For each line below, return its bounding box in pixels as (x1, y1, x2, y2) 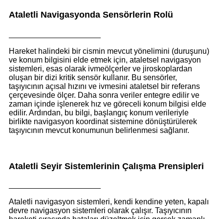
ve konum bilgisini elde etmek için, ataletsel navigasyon (9, 56, 201, 65)
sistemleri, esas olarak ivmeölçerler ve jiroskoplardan (9, 65, 192, 73)
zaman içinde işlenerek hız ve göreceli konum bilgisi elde (9, 100, 206, 109)
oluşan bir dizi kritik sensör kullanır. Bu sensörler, (9, 73, 177, 82)
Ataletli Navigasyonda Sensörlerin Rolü (9, 10, 173, 20)
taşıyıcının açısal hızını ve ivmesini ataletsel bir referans (9, 82, 200, 91)
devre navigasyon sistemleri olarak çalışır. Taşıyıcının (9, 206, 192, 215)
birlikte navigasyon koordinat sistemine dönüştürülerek (9, 117, 197, 126)
